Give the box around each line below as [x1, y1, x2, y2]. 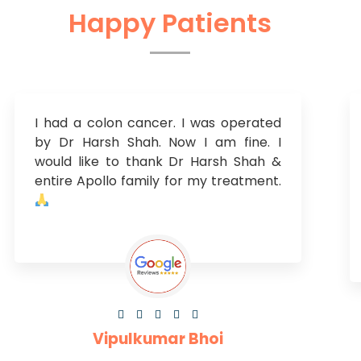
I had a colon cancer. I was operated [34, 114, 281, 133]
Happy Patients [68, 5, 272, 42]
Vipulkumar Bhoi [92, 328, 223, 351]
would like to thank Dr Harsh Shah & [34, 152, 281, 172]
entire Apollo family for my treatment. [34, 172, 281, 191]
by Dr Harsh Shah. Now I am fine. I [34, 133, 281, 152]
